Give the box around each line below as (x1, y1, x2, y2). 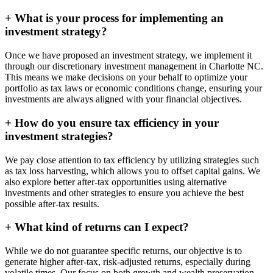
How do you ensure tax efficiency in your (12, 116, 219, 129)
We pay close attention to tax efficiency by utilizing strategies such (5, 154, 259, 165)
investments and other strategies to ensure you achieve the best (5, 187, 244, 198)
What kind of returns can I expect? (12, 221, 189, 234)
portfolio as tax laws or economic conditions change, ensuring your (5, 83, 262, 94)
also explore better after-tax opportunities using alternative (5, 176, 227, 187)
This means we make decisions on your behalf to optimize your (5, 72, 247, 83)
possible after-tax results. (5, 198, 99, 209)
